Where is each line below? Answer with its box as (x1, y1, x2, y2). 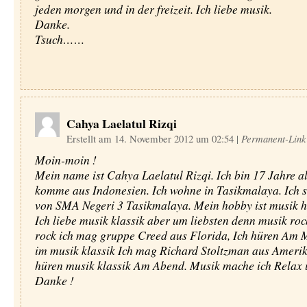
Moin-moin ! (34, 151, 97, 168)
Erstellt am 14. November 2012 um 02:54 (66, 132, 236, 145)
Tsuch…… (34, 31, 85, 47)
